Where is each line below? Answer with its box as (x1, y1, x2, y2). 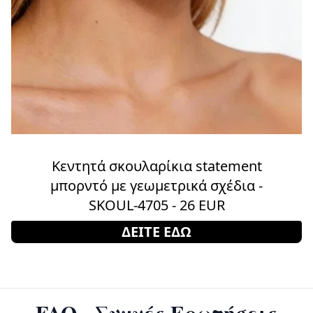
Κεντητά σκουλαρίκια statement (51, 156, 262, 175)
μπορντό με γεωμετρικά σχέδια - (50, 175, 263, 195)
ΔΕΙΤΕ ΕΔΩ (122, 221, 191, 241)
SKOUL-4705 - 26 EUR (88, 195, 225, 214)
